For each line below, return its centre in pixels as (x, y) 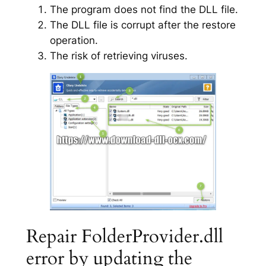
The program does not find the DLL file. (144, 9)
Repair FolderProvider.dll (124, 236)
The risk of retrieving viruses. (118, 56)
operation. (74, 40)
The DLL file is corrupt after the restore (142, 25)
